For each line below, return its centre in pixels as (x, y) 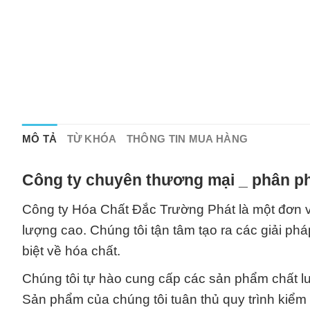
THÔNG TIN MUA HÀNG (187, 138)
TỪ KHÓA (92, 138)
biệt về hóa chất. (71, 250)
